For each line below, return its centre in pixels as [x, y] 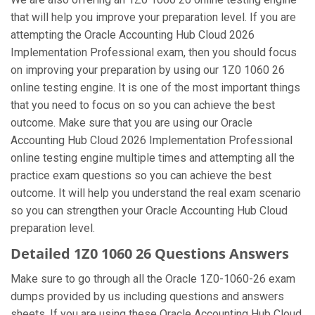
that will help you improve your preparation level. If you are [153, 17]
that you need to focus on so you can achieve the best [143, 105]
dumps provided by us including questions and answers [147, 296]
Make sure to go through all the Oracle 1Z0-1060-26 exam [153, 279]
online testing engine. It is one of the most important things [155, 88]
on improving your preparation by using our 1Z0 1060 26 [148, 70]
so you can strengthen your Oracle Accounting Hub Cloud [149, 211]
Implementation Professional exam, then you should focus [154, 52]
